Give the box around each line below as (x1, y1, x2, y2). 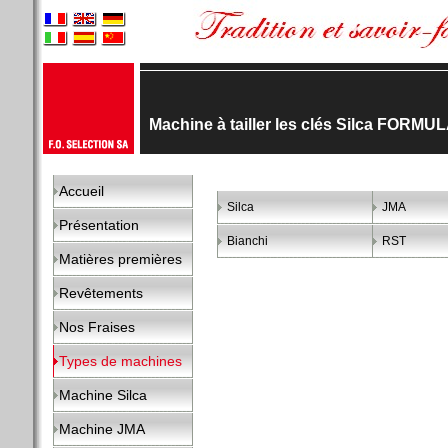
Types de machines (59, 353, 182, 369)
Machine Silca (59, 387, 147, 403)
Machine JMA (59, 421, 145, 437)
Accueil (59, 183, 104, 199)
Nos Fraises (59, 319, 135, 335)
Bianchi (227, 234, 268, 248)
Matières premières (59, 251, 182, 267)
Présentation (59, 217, 139, 233)
